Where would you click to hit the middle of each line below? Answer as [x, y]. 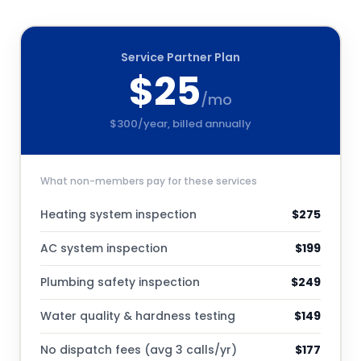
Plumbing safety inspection [120, 282]
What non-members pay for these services [149, 181]
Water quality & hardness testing [138, 316]
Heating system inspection [118, 214]
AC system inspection [104, 248]
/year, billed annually [195, 124]
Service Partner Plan [180, 57]
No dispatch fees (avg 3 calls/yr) [139, 350]
